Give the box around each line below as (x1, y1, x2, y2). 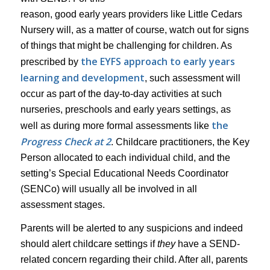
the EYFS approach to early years (80, 54, 235, 68)
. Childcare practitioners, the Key (110, 136, 250, 147)
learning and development (20, 71, 145, 84)
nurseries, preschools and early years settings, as (20, 104, 231, 115)
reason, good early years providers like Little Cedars (20, 8, 242, 19)
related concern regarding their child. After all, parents (20, 254, 248, 265)
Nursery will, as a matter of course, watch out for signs (20, 24, 249, 35)
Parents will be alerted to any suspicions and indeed (20, 223, 243, 234)
